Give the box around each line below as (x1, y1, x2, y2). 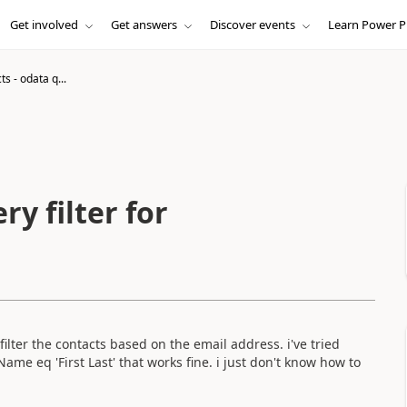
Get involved (9, 16, 78, 33)
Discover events (209, 16, 295, 33)
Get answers (110, 16, 177, 33)
